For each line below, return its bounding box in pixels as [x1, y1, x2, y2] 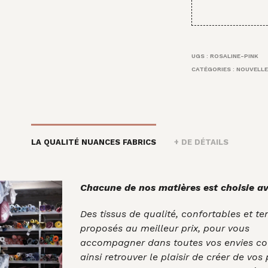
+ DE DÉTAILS [173, 137, 229, 147]
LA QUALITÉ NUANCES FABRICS [31, 137, 156, 147]
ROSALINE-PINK [210, 52, 259, 59]
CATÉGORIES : [191, 65, 237, 72]
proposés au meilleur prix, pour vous [80, 222, 249, 234]
